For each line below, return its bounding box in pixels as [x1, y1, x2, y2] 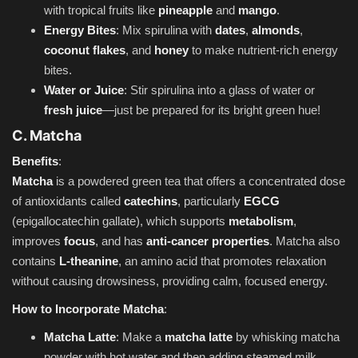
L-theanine [59, 253, 118, 268]
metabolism [229, 213, 293, 228]
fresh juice [44, 102, 102, 117]
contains [12, 253, 59, 268]
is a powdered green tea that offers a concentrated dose [53, 173, 345, 188]
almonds [252, 22, 300, 37]
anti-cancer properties [146, 233, 269, 248]
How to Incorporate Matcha [12, 301, 164, 316]
